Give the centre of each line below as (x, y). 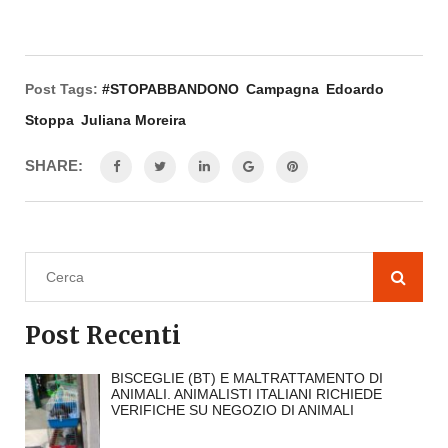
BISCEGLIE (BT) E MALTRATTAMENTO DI (246, 378)
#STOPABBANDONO (170, 89)
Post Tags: (61, 89)
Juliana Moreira (133, 120)
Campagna (282, 89)
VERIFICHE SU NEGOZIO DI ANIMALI (232, 410)
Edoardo (355, 89)
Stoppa (49, 120)
